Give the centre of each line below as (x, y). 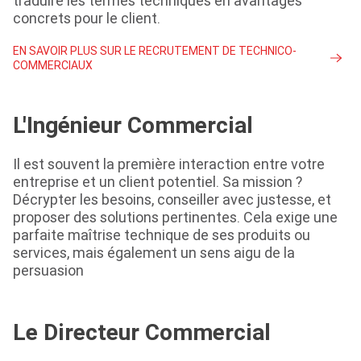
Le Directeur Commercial (142, 332)
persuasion (48, 271)
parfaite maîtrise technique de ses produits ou (162, 235)
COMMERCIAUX (53, 66)
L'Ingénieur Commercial (133, 125)
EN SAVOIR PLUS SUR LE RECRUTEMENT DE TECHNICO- (155, 51)
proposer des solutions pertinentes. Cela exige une (175, 218)
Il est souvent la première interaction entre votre (169, 164)
